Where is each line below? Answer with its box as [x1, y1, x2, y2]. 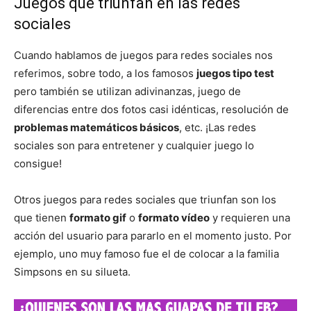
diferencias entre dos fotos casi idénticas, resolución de [14, 103, 289, 116]
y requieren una [210, 211, 290, 224]
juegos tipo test [196, 67, 274, 80]
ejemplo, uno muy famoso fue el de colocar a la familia [14, 247, 279, 260]
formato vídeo [138, 211, 210, 224]
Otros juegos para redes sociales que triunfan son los [14, 193, 276, 206]
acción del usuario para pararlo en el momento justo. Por [14, 229, 292, 242]
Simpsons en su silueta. [14, 265, 131, 278]
